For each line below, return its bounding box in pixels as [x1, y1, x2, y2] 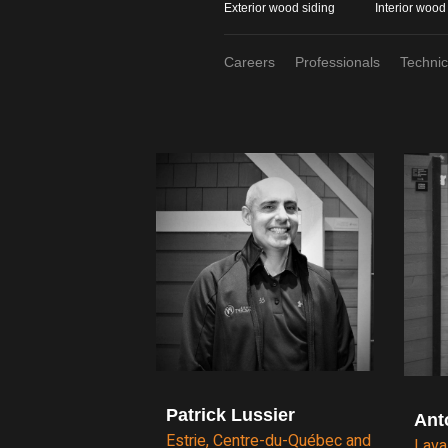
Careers [224, 53, 275, 70]
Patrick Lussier [166, 404, 295, 425]
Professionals [295, 53, 380, 70]
